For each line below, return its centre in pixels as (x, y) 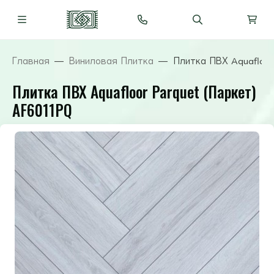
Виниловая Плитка (111, 61)
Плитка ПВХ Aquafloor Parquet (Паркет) (134, 91)
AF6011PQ (42, 110)
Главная (31, 61)
